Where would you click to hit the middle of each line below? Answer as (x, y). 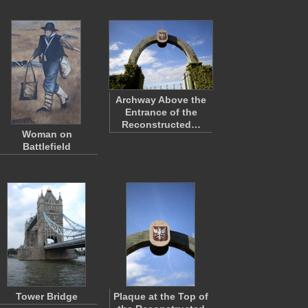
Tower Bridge (47, 296)
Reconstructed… (161, 124)
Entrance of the (161, 112)
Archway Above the (161, 100)
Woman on (47, 134)
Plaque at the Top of (161, 296)
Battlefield (47, 146)
